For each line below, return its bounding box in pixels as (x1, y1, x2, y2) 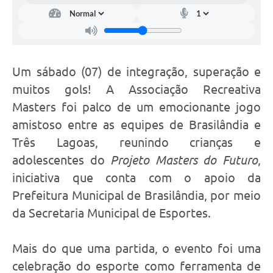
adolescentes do (12, 152, 111, 167)
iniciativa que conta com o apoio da (12, 170, 261, 185)
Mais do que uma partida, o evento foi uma (12, 241, 261, 255)
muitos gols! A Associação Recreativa (12, 82, 261, 96)
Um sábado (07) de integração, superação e (12, 64, 261, 79)
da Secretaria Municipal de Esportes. (12, 205, 211, 220)
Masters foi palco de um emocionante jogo (12, 99, 261, 114)
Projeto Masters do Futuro (110, 152, 258, 167)
